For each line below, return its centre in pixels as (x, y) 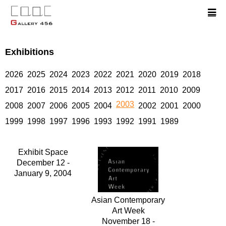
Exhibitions (30, 51)
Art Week (128, 210)
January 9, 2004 (43, 173)
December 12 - (43, 162)
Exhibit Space (43, 152)
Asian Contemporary (128, 200)
